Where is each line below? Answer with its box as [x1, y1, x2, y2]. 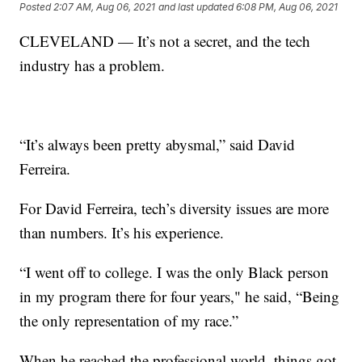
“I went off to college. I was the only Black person [19, 261, 330, 282]
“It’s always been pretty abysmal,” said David [19, 133, 296, 154]
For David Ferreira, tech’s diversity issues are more [19, 197, 330, 218]
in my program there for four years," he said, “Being [19, 285, 340, 306]
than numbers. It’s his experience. [19, 221, 225, 242]
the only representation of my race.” [19, 309, 239, 330]
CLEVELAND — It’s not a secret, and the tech [19, 30, 311, 51]
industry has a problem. [19, 54, 166, 75]
